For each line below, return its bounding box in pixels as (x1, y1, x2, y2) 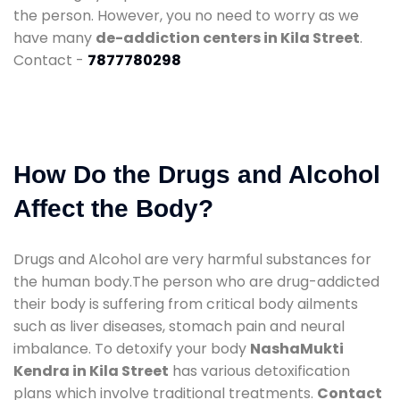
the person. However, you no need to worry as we (13, 4, 359, 26)
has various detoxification (169, 360, 350, 381)
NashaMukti (250, 337, 344, 359)
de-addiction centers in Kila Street (96, 27, 360, 48)
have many (13, 27, 96, 48)
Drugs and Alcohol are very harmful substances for (13, 248, 371, 270)
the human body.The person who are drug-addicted (13, 271, 379, 292)
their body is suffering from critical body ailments (13, 293, 358, 314)
